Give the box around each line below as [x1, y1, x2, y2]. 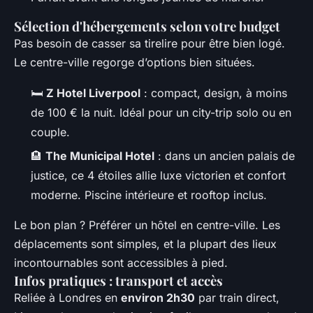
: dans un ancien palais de [154, 149, 295, 163]
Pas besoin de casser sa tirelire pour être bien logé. [14, 36, 285, 50]
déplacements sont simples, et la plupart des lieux [14, 237, 277, 252]
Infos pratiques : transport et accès [14, 272, 223, 290]
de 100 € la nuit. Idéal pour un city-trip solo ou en [31, 105, 291, 119]
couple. [31, 124, 70, 139]
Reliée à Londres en [14, 291, 121, 305]
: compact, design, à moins [140, 85, 287, 100]
